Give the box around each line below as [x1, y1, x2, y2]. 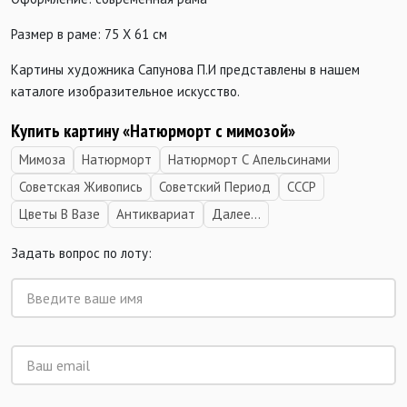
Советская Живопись [19, 178, 143, 196]
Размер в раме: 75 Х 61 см [11, 25, 167, 44]
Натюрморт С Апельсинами [168, 151, 331, 169]
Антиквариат [116, 205, 195, 223]
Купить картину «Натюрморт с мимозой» [11, 119, 295, 144]
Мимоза [19, 151, 65, 169]
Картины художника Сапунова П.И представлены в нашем [11, 61, 360, 79]
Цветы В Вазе [19, 205, 100, 223]
